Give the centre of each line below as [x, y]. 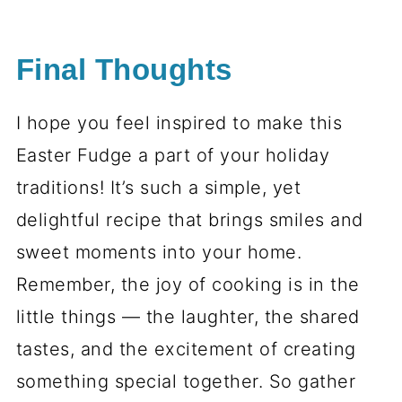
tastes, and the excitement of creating [186, 349]
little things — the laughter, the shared [188, 317]
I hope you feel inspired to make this [179, 123]
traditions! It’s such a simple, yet [158, 188]
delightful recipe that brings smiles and [189, 220]
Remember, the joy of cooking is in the [188, 284]
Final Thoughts [124, 70]
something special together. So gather [186, 381]
